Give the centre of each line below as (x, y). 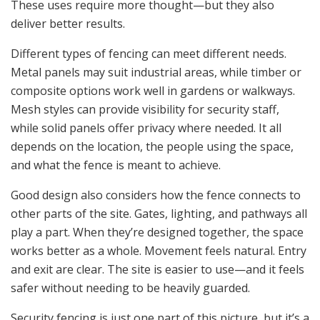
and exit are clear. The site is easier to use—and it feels (157, 269)
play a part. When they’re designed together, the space (157, 232)
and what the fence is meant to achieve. (116, 165)
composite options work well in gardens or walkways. (153, 90)
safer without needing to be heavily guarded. (130, 287)
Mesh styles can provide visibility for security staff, (145, 109)
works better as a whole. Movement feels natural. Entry (159, 250)
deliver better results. (68, 23)
